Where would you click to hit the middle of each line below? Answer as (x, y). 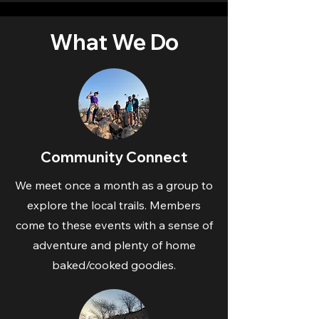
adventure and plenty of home (114, 245)
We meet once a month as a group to (114, 185)
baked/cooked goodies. (114, 265)
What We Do (114, 42)
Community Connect (114, 157)
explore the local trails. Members (114, 205)
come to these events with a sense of (114, 225)
